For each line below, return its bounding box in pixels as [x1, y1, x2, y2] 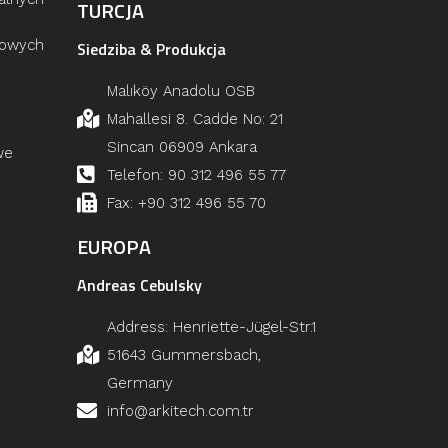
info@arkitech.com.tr [107, 402, 254, 421]
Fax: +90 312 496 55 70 [107, 194, 266, 213]
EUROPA [77, 231, 151, 263]
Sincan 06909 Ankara [107, 138, 257, 157]
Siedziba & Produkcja [77, 37, 226, 62]
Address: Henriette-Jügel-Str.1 [107, 318, 316, 337]
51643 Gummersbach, [107, 346, 261, 365]
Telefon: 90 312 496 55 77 [107, 166, 286, 185]
